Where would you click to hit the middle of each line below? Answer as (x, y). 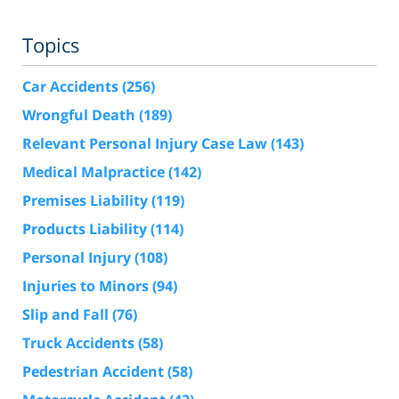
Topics (51, 44)
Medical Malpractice (95, 171)
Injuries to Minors (87, 285)
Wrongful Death (81, 114)
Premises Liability (87, 200)
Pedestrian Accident (95, 371)
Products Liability (86, 228)
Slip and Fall (67, 314)
